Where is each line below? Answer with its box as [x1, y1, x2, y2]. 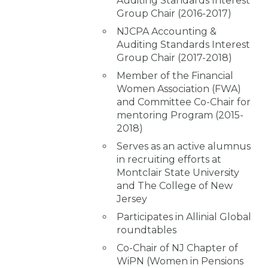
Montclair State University [117, 166, 239, 178]
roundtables [117, 224, 176, 236]
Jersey [117, 193, 147, 205]
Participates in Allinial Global [117, 211, 251, 223]
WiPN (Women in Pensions [117, 255, 243, 267]
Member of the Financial [117, 69, 233, 81]
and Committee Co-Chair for [117, 96, 251, 108]
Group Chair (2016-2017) [117, 7, 232, 19]
